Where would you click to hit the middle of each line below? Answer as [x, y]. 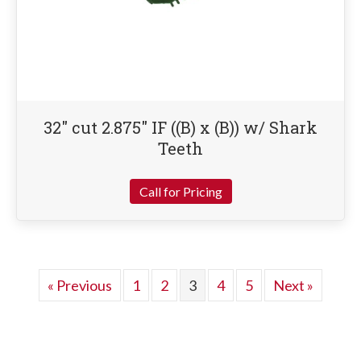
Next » [293, 286]
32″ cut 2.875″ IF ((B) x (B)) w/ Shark [180, 128]
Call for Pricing [180, 192]
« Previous [80, 286]
